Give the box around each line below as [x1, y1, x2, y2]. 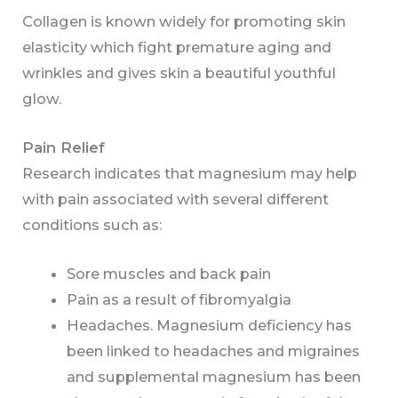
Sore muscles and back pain [66, 265, 271, 283]
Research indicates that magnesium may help [22, 164, 358, 183]
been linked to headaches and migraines [66, 342, 360, 361]
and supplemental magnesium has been [66, 368, 361, 386]
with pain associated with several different [22, 190, 330, 209]
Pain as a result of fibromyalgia [66, 291, 291, 309]
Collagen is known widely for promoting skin [22, 12, 346, 30]
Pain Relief [22, 139, 106, 157]
